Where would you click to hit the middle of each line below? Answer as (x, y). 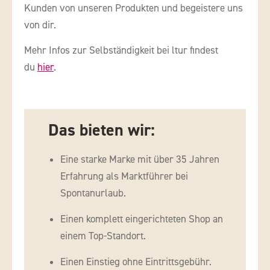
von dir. (40, 25)
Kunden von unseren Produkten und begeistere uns (133, 8)
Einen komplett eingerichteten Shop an (142, 219)
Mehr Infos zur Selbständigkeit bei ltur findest (121, 51)
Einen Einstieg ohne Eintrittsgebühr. (136, 262)
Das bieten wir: (102, 130)
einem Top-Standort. (103, 236)
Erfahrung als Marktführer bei (124, 176)
